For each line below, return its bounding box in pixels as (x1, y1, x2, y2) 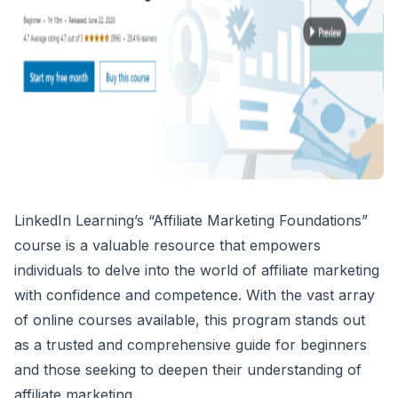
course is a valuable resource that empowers (14, 235, 321, 254)
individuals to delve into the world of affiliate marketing (14, 260, 379, 279)
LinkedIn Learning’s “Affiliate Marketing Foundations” (14, 211, 368, 229)
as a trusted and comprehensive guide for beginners (14, 335, 367, 354)
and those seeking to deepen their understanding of (14, 360, 362, 378)
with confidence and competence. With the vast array (14, 285, 375, 304)
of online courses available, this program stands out (14, 310, 365, 329)
